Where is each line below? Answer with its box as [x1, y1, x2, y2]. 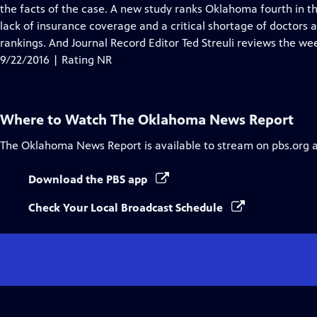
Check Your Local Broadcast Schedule [28, 201, 226, 214]
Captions [88, 18, 133, 32]
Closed [88, 1, 122, 15]
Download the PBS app [28, 173, 150, 186]
